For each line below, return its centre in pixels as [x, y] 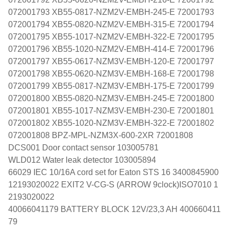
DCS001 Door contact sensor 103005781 [83, 147]
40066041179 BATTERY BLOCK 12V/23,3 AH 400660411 [114, 209]
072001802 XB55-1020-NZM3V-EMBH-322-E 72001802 [111, 123]
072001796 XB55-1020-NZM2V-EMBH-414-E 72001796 [111, 49]
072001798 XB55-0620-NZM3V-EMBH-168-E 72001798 [111, 73]
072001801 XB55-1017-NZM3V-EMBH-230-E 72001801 [111, 110]
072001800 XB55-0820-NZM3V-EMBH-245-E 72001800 [111, 98]
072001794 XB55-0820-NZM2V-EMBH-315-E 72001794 [111, 24]
